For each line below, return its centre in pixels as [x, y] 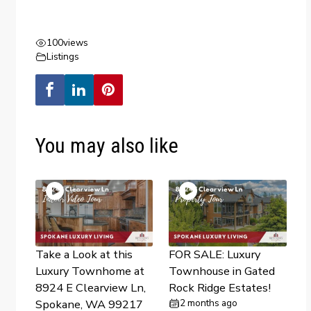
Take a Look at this [84, 254]
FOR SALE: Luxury [214, 254]
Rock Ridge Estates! [219, 287]
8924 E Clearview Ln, [90, 287]
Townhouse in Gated [221, 271]
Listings [62, 57]
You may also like [107, 146]
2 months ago [208, 303]
